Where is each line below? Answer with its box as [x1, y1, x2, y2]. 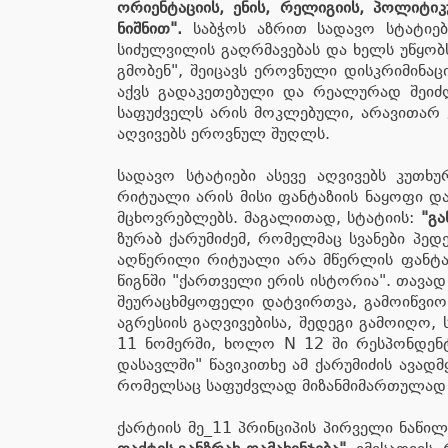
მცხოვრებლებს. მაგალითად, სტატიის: [117, 208, 421, 227]
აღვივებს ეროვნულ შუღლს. [117, 124, 340, 143]
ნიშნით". [117, 19, 182, 38]
